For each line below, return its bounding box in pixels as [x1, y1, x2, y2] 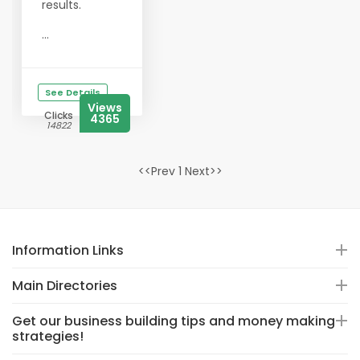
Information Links [12, 241, 124, 260]
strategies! [12, 327, 84, 346]
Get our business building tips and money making [12, 312, 335, 330]
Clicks [44, 108, 73, 122]
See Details [45, 86, 100, 99]
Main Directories [12, 276, 117, 295]
